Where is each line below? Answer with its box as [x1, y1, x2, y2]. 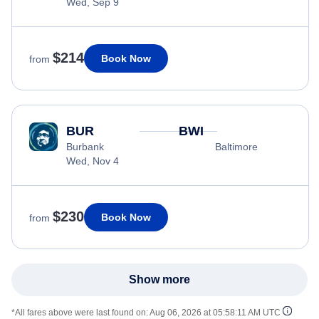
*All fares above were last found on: [11, 307, 150, 318]
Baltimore [214, 140, 258, 152]
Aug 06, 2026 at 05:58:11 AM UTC [150, 307, 281, 318]
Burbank [66, 140, 104, 152]
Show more [129, 273, 190, 286]
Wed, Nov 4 [66, 155, 119, 167]
